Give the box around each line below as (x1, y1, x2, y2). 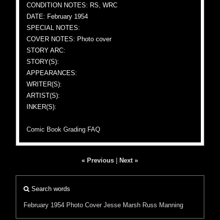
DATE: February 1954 (27, 13, 88, 20)
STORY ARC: (27, 47, 66, 54)
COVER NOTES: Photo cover (27, 35, 112, 43)
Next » (119, 157, 138, 164)
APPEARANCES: (27, 69, 78, 77)
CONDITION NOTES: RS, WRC (27, 1, 118, 9)
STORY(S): (27, 58, 59, 65)
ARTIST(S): (27, 92, 60, 99)
